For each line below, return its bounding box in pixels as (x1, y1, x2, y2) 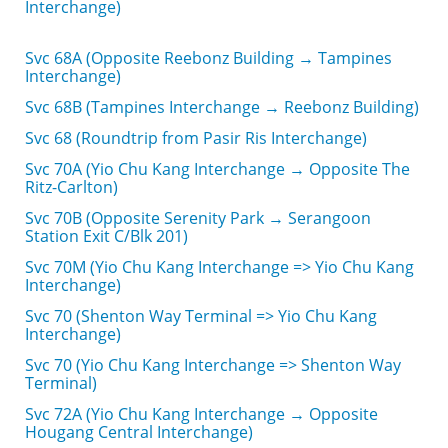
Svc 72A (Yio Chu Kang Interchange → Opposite (25, 403, 378, 425)
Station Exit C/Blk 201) (25, 225, 188, 247)
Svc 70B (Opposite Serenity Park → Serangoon (25, 207, 371, 229)
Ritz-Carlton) (25, 176, 118, 198)
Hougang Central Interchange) (25, 421, 253, 443)
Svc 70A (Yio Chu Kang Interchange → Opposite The (25, 158, 410, 180)
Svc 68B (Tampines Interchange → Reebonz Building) (25, 96, 419, 118)
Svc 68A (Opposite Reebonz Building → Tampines (25, 47, 392, 69)
